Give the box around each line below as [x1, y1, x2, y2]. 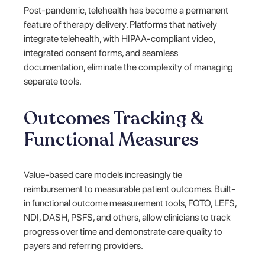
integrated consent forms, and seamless [24, 47, 179, 59]
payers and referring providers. [24, 240, 144, 251]
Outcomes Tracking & [24, 105, 204, 131]
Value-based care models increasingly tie [24, 169, 183, 180]
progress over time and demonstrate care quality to [24, 225, 223, 237]
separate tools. [24, 75, 82, 87]
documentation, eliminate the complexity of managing [24, 61, 234, 73]
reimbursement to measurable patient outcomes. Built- [24, 183, 236, 195]
